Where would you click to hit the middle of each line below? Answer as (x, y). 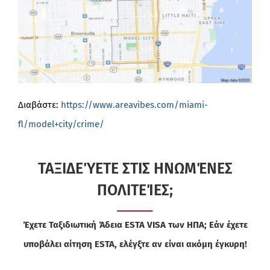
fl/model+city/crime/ (61, 124)
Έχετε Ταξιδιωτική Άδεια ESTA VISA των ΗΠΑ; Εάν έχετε (135, 225)
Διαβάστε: (39, 105)
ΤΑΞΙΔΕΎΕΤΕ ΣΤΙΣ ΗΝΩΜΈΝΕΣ (135, 169)
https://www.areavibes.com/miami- (134, 105)
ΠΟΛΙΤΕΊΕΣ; (135, 191)
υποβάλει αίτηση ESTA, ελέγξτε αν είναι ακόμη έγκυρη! (135, 244)
